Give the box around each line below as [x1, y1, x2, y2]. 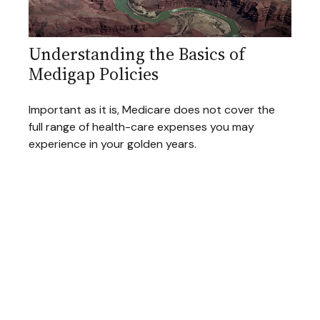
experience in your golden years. [29, 136, 196, 151]
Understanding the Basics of [29, 41, 245, 66]
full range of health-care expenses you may [29, 119, 254, 134]
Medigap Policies [29, 61, 159, 86]
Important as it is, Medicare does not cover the [29, 101, 275, 117]
